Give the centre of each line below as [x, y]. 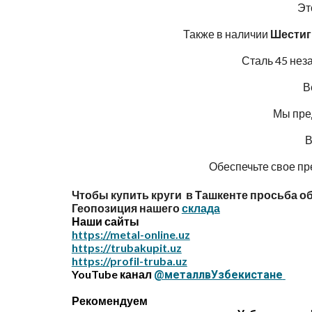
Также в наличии [226, 34]
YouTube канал [111, 274]
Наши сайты [106, 221]
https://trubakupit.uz [126, 248]
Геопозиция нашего [125, 208]
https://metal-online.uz [131, 234]
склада [201, 208]
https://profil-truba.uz [129, 261]
